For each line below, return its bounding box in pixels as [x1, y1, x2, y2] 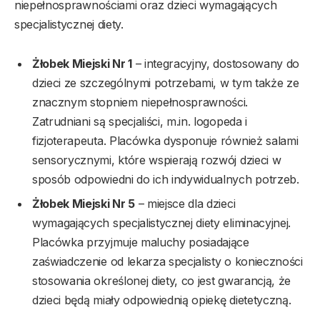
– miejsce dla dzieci [134, 196, 236, 211]
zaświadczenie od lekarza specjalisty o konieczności [32, 254, 303, 269]
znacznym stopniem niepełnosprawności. [32, 95, 249, 110]
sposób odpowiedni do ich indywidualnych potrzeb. [32, 172, 299, 187]
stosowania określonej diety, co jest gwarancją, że [32, 274, 291, 289]
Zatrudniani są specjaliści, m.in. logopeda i [32, 114, 247, 129]
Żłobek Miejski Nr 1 [32, 56, 132, 71]
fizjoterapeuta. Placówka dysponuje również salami [32, 134, 299, 149]
